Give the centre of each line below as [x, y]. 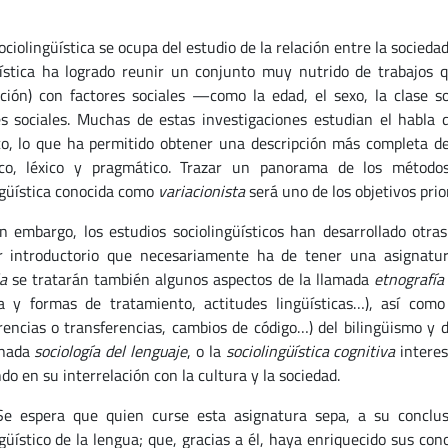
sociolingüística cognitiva [310, 351]
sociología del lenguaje [111, 351]
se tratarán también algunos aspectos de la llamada [190, 279]
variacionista [201, 191]
